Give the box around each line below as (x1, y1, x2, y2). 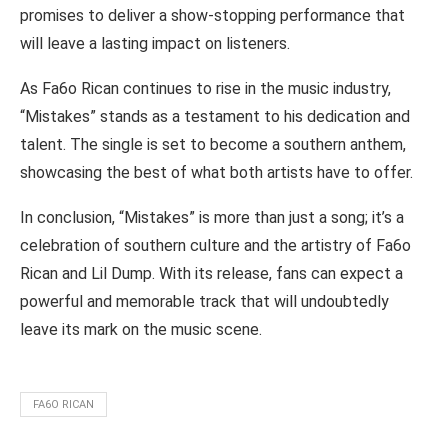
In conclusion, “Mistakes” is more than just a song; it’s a (20, 208, 404, 227)
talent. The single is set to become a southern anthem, (20, 135, 406, 154)
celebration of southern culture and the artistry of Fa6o (20, 236, 411, 255)
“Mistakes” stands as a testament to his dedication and (20, 107, 410, 126)
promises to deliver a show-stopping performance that (20, 6, 405, 25)
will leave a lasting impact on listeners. (20, 34, 290, 53)
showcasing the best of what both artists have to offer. (20, 163, 413, 182)
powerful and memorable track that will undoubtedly (20, 292, 389, 311)
